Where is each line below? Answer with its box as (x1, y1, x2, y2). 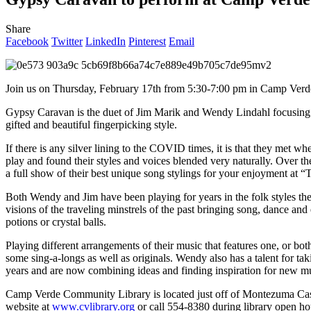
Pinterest (128, 35, 166, 47)
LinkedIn (85, 35, 126, 47)
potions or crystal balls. (6, 215, 106, 228)
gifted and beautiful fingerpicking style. (6, 118, 177, 131)
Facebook (6, 35, 49, 47)
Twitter (51, 35, 83, 47)
